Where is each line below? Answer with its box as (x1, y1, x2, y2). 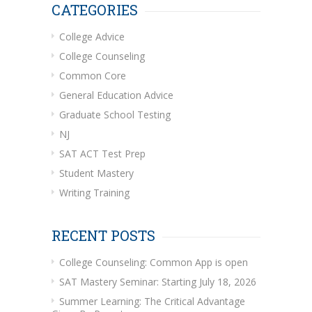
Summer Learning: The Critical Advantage (59, 294, 245, 308)
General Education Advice (59, 88, 173, 102)
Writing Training (59, 185, 130, 199)
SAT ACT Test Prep (59, 146, 146, 160)
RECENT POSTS (52, 226, 155, 244)
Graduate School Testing (59, 107, 171, 121)
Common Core (59, 68, 126, 82)
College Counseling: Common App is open (59, 255, 248, 269)
